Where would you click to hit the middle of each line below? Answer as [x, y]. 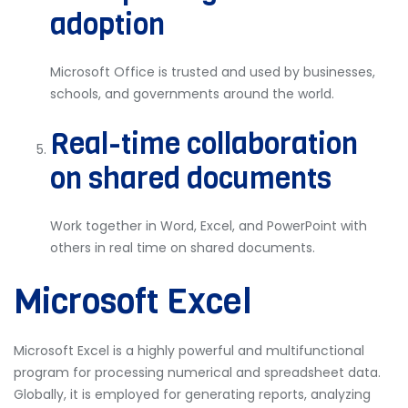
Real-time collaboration [204, 144]
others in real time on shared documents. [183, 248]
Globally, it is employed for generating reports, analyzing [192, 394]
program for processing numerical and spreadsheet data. [197, 372]
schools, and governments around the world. [192, 94]
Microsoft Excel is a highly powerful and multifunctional [189, 351]
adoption [107, 25]
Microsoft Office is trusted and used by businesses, [213, 72]
